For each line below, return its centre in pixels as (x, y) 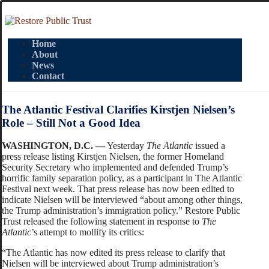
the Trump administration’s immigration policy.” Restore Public (121, 211)
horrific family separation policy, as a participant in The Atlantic (122, 178)
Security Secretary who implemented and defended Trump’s (115, 168)
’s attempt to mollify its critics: (89, 232)
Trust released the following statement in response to (102, 222)
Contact (48, 76)
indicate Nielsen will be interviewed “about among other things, (122, 200)
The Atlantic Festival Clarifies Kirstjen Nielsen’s (118, 109)
